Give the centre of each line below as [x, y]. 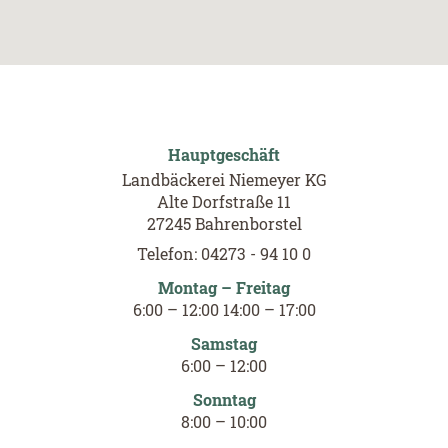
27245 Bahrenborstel [224, 223]
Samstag [224, 343]
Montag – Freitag [224, 287]
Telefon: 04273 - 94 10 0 [224, 253]
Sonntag [224, 399]
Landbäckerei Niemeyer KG [224, 179]
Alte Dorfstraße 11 [224, 201]
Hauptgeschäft [224, 154]
